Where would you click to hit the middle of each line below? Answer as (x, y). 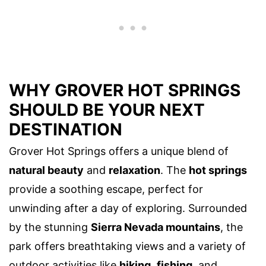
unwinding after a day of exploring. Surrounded (128, 208)
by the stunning (50, 227)
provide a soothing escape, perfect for (106, 189)
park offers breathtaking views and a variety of (127, 246)
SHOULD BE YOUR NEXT (107, 110)
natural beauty (46, 170)
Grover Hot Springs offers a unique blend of (119, 151)
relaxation (134, 170)
